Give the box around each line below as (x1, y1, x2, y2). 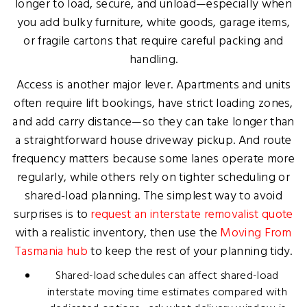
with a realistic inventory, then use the (15, 223, 221, 243)
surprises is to (14, 205, 91, 225)
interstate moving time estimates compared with (47, 284, 287, 302)
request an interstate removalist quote (90, 205, 293, 225)
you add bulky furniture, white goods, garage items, (16, 13, 291, 33)
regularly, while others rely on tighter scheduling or (17, 168, 290, 188)
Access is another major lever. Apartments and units (16, 75, 291, 95)
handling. (129, 50, 178, 70)
